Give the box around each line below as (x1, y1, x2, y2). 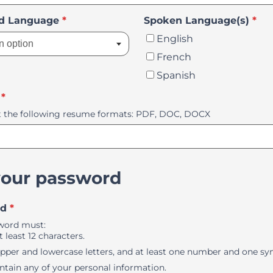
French (157, 51, 191, 63)
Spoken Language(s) (144, 15, 249, 26)
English (157, 33, 193, 44)
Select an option (66, 14, 149, 26)
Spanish (157, 69, 196, 81)
